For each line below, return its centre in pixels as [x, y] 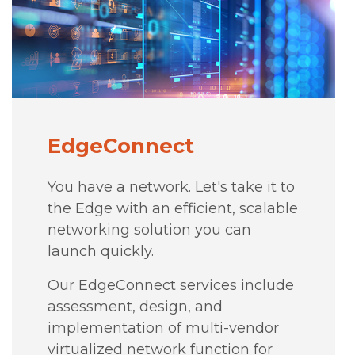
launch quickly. [100, 251]
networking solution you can [149, 229]
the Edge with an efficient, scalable [172, 208]
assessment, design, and [135, 306]
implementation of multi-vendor [163, 328]
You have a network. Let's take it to [171, 187]
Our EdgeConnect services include [170, 285]
